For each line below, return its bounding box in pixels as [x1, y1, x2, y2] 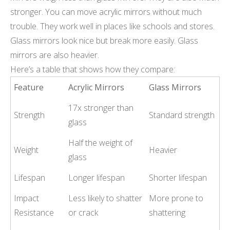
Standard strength [149, 109, 215, 121]
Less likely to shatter [68, 192, 143, 204]
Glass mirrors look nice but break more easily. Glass [10, 34, 198, 46]
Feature [14, 81, 44, 93]
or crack [68, 206, 99, 218]
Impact [14, 192, 40, 204]
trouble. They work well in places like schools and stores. [10, 20, 215, 32]
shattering [149, 206, 186, 218]
